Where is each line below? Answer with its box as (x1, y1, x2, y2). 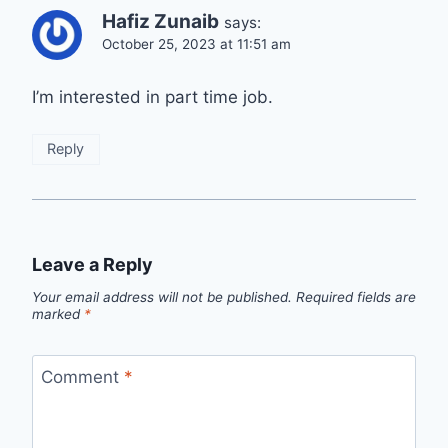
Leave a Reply (32, 253, 153, 275)
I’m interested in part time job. (32, 86, 273, 107)
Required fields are (296, 288, 416, 305)
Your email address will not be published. (32, 288, 292, 305)
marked (32, 305, 84, 322)
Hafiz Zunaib (102, 9, 219, 33)
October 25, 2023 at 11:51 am (102, 35, 291, 52)
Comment (40, 367, 124, 388)
